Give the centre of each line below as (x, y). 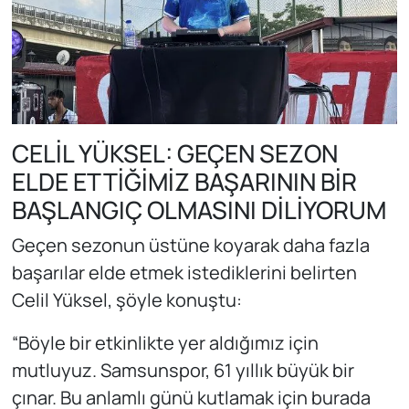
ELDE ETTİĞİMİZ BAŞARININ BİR (184, 181)
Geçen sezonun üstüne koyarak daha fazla (190, 246)
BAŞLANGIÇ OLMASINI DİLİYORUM (199, 210)
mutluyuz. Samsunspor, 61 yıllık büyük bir (183, 371)
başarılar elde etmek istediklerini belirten (184, 273)
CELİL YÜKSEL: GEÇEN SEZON (174, 153)
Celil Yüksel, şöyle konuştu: (126, 300)
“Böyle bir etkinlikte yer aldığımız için (165, 343)
